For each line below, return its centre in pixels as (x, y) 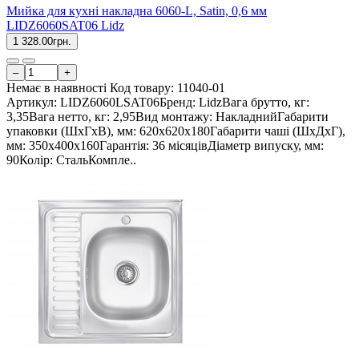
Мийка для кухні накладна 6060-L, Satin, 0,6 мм (137, 11)
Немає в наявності (56, 88)
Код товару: (143, 88)
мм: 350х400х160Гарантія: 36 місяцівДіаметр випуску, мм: (165, 146)
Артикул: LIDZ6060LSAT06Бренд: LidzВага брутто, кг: (158, 103)
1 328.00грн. (42, 42)
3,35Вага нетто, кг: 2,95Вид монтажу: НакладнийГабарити (167, 117)
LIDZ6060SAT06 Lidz (65, 26)
